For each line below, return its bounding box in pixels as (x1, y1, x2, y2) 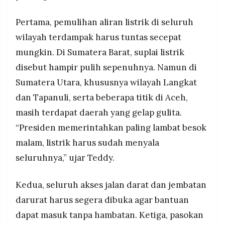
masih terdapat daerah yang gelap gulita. (16, 107, 182, 119)
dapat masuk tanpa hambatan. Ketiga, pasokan (16, 209, 203, 221)
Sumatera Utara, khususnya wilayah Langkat (16, 77, 197, 88)
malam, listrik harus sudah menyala (16, 137, 159, 149)
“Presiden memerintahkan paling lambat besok (16, 122, 206, 134)
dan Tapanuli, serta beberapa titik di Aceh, (16, 92, 188, 103)
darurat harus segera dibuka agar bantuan (16, 194, 189, 206)
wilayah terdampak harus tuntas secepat (16, 32, 181, 43)
